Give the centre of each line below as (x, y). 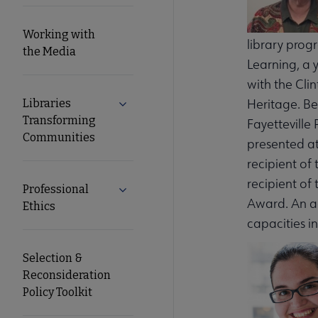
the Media (49, 51)
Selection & (53, 258)
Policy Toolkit (57, 292)
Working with (59, 34)
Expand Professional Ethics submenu (207, 191)
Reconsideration (67, 275)
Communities (59, 137)
